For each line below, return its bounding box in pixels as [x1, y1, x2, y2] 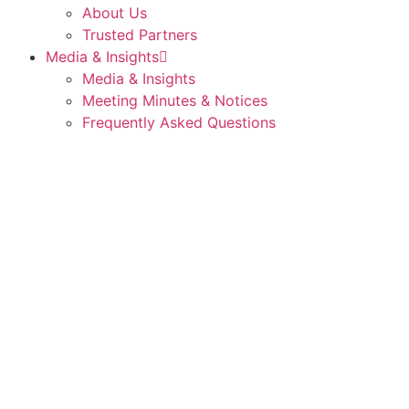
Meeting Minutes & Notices [81, 91, 267, 110]
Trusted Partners [81, 26, 197, 44]
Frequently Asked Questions [81, 113, 276, 131]
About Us [81, 4, 147, 22]
